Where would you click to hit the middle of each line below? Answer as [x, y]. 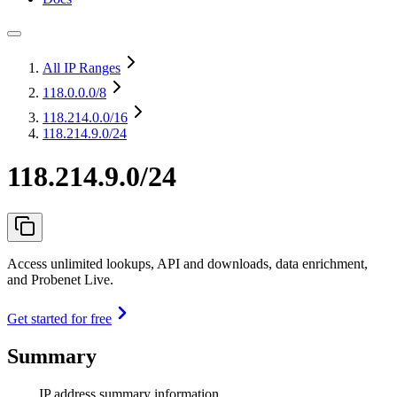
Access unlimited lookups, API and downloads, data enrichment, [187, 263]
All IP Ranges [82, 68]
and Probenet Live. [60, 279]
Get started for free [59, 318]
